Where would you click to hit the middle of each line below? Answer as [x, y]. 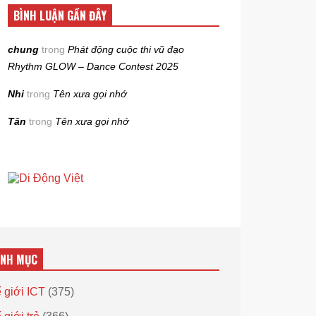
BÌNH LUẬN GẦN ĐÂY [60, 16]
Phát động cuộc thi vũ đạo [126, 49]
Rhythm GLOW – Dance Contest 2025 [93, 66]
